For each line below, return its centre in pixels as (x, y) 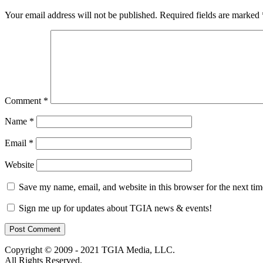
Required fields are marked (211, 15)
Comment (24, 101)
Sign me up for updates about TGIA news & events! (114, 208)
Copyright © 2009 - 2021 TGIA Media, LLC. (90, 250)
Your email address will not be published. (81, 15)
